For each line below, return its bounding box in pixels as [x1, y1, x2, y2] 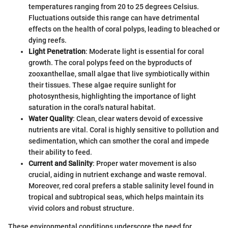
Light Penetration [28, 47, 85, 56]
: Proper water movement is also [93, 159, 196, 168]
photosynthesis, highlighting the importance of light [28, 92, 196, 101]
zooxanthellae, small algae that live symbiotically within [28, 70, 210, 78]
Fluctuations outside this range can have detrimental [28, 14, 199, 22]
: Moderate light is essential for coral [85, 47, 204, 56]
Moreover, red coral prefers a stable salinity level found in [28, 182, 214, 190]
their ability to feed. [28, 148, 92, 157]
